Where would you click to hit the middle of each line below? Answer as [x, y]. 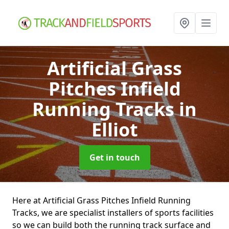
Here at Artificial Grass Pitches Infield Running [101, 200]
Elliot [114, 130]
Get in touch [114, 157]
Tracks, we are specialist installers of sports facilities [113, 213]
